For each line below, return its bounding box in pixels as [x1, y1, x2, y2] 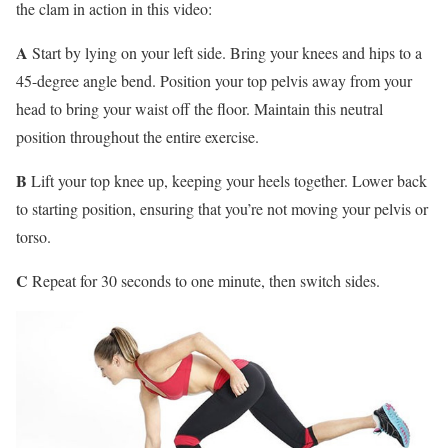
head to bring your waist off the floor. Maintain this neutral [16, 98, 383, 120]
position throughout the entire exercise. [16, 126, 259, 148]
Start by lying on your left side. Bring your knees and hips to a [28, 42, 422, 64]
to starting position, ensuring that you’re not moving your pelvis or [16, 198, 428, 220]
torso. [16, 226, 51, 248]
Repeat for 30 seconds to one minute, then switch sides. [28, 270, 380, 292]
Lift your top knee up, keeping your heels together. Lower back [27, 170, 427, 192]
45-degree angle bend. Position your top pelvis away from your [16, 70, 412, 92]
